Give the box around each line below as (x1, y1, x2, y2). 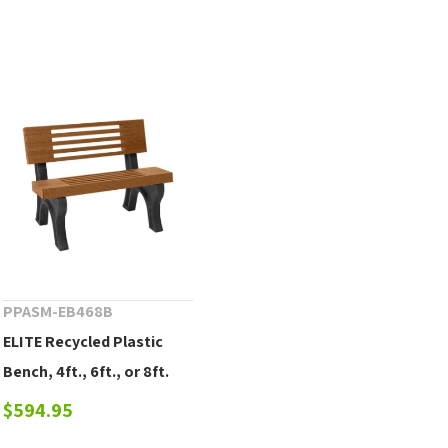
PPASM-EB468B (3, 300, 114, 322)
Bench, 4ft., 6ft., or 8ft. (3, 360, 170, 382)
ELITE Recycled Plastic (3, 330, 164, 352)
